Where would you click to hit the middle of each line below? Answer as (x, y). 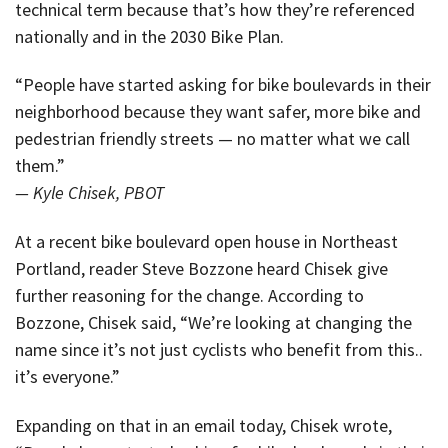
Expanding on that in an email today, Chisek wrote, (203, 425)
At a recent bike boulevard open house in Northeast (206, 241)
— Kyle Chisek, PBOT (89, 193)
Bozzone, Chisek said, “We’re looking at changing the (213, 322)
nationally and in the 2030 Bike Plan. (149, 36)
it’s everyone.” (67, 376)
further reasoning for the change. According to (189, 295)
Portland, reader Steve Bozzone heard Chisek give (201, 268)
